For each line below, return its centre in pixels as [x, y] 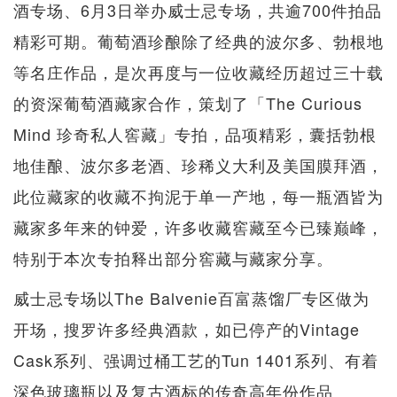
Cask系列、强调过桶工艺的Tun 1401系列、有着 [196, 359]
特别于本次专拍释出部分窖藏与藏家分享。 [173, 257]
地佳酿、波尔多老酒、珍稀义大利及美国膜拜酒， [198, 164]
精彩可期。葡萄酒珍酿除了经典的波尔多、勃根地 [198, 40]
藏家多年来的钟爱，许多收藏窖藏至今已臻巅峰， [198, 226]
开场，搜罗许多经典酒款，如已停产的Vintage [187, 328]
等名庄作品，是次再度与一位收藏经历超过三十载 [198, 71]
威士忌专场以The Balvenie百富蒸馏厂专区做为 [191, 297]
